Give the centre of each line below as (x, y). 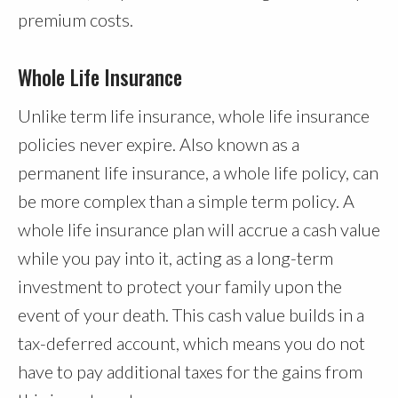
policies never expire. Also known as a (159, 144)
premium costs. (76, 20)
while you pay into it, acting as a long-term (175, 258)
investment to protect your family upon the (180, 287)
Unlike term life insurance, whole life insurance (194, 116)
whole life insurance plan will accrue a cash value (199, 230)
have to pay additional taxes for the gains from (190, 372)
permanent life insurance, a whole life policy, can (198, 173)
